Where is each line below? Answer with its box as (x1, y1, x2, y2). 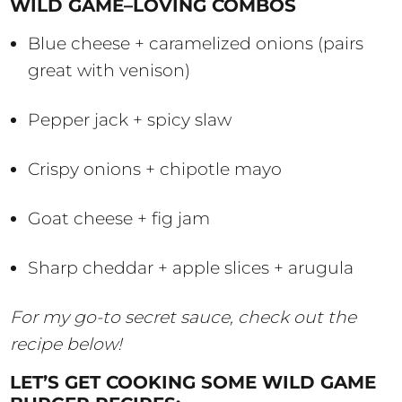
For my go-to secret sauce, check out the (10, 307, 357, 328)
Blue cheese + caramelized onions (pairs (28, 33, 364, 55)
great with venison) (28, 60, 191, 82)
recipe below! (10, 334, 123, 355)
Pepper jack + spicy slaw (28, 109, 232, 131)
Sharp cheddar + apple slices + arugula (28, 258, 354, 279)
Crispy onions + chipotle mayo (28, 159, 283, 180)
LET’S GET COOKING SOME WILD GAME (10, 371, 377, 394)
